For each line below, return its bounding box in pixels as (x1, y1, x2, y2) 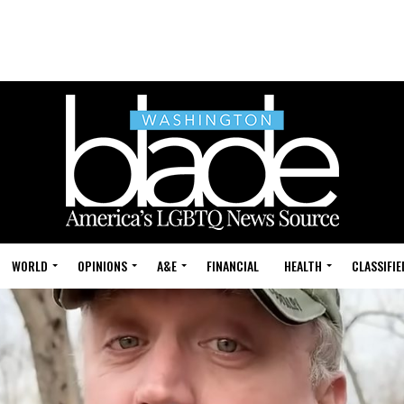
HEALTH (284, 256, 322, 275)
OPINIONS (78, 256, 127, 275)
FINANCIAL (207, 256, 259, 275)
